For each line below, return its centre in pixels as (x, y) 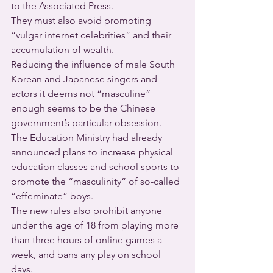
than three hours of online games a (88, 240)
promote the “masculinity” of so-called (97, 181)
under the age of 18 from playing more (96, 225)
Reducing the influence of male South (94, 64)
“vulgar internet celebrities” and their (92, 35)
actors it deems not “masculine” (82, 94)
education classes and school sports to (96, 167)
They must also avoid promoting (82, 20)
